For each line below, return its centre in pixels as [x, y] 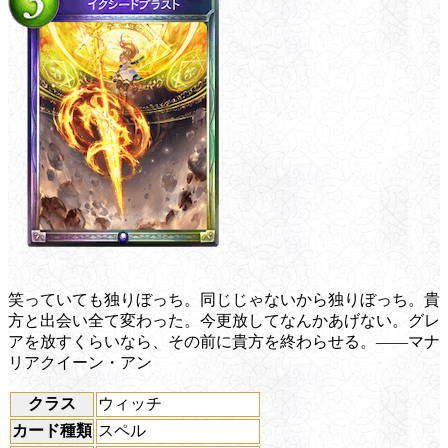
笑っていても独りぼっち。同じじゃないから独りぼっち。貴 [224, 299]
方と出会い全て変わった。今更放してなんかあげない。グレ [224, 320]
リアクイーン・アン [80, 362]
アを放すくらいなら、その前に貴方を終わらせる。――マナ [224, 341]
